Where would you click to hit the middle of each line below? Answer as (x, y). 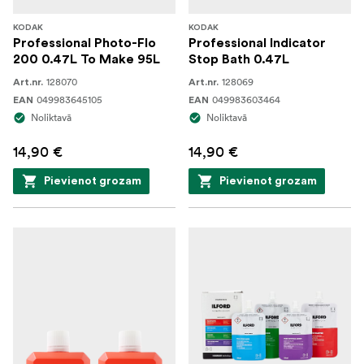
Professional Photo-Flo (84, 43)
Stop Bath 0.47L (239, 59)
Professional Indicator (257, 43)
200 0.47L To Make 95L (87, 59)
